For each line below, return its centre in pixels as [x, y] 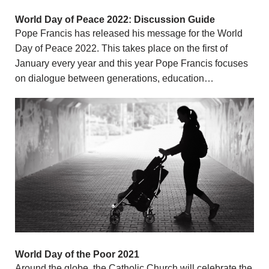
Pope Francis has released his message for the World [129, 34]
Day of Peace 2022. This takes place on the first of [121, 49]
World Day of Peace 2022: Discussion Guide [115, 20]
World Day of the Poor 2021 [77, 255]
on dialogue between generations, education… [114, 79]
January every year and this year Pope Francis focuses [131, 64]
